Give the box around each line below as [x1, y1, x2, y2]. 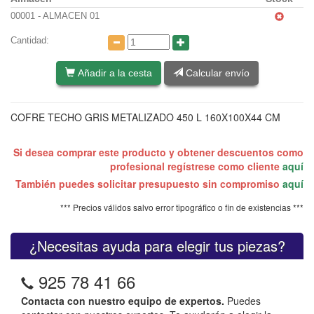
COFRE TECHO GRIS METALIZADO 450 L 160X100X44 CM [11, 110, 280, 125]
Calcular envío [182, 67, 250, 79]
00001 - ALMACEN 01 [11, 10, 100, 21]
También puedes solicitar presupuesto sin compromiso [15, 177, 282, 191]
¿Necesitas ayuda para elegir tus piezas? [29, 235, 285, 257]
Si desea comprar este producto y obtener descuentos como [13, 145, 303, 160]
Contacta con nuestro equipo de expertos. [21, 294, 224, 308]
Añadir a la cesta [74, 67, 152, 79]
